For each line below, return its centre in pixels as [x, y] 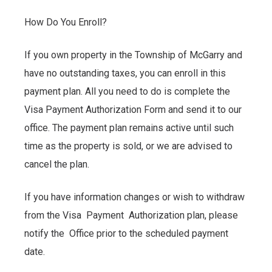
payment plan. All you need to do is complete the [127, 91]
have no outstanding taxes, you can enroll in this [125, 73]
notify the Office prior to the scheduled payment [126, 233]
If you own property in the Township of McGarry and [133, 55]
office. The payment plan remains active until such [129, 127]
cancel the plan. [57, 164]
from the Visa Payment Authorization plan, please [131, 215]
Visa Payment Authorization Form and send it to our [133, 109]
